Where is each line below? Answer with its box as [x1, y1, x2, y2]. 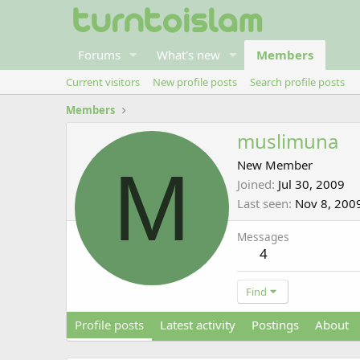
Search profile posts [250, 75, 345, 89]
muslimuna [237, 128, 338, 155]
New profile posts [153, 75, 237, 89]
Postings [252, 317, 299, 333]
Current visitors [66, 75, 140, 89]
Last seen [237, 195, 288, 212]
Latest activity [160, 317, 235, 333]
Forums [78, 47, 121, 63]
